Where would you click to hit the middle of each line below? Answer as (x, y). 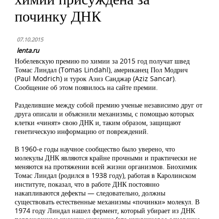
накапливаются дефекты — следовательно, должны (90, 193)
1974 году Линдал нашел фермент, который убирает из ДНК (105, 210)
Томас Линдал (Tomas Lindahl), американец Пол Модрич (101, 70)
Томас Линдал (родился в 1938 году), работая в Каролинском (105, 175)
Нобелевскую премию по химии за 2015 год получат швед (102, 61)
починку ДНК (58, 16)
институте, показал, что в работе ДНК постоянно (87, 184)
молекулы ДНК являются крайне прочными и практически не (106, 158)
